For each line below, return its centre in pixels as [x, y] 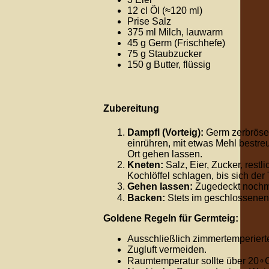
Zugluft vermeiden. [167, 249]
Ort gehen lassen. [165, 154]
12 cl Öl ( [146, 11]
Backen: [146, 198]
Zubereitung [131, 109]
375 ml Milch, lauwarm [175, 32]
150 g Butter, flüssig [169, 65]
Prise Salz [149, 22]
